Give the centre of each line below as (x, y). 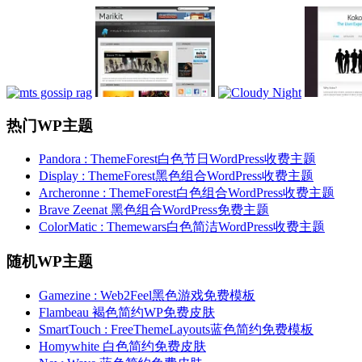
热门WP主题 (50, 125)
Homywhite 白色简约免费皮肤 (122, 346)
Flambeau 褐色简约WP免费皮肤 (127, 312)
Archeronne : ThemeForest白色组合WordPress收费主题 (187, 193)
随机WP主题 (50, 261)
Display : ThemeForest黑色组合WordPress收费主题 (176, 176)
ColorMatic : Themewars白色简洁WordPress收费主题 (182, 227)
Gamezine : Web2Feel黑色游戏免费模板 (147, 295)
